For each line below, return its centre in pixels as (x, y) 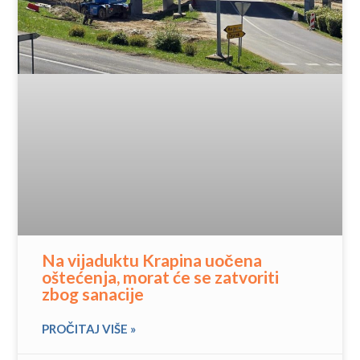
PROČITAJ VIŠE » (89, 329)
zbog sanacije (93, 294)
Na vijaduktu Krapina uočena (152, 260)
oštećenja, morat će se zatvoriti (161, 277)
